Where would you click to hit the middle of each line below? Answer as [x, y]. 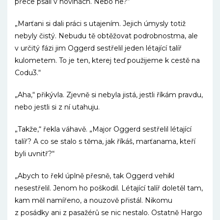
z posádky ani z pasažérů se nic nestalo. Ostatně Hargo [109, 213]
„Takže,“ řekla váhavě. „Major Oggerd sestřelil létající [103, 129]
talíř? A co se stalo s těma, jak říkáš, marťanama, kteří [105, 141]
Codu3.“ [28, 73]
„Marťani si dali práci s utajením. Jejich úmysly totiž [100, 24]
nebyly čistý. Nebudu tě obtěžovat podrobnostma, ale [106, 36]
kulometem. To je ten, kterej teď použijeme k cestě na [107, 60]
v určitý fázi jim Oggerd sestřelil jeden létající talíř [98, 48]
